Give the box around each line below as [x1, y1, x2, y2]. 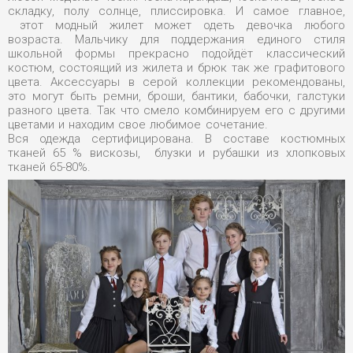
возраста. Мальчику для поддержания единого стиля [8, 32, 345, 46]
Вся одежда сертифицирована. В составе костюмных [8, 132, 345, 146]
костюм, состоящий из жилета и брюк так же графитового [8, 61, 345, 75]
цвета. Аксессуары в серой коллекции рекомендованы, [8, 75, 345, 89]
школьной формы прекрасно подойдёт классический [8, 46, 345, 61]
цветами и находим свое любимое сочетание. [8, 117, 268, 132]
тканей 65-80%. [8, 160, 91, 174]
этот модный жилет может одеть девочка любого [8, 18, 345, 32]
